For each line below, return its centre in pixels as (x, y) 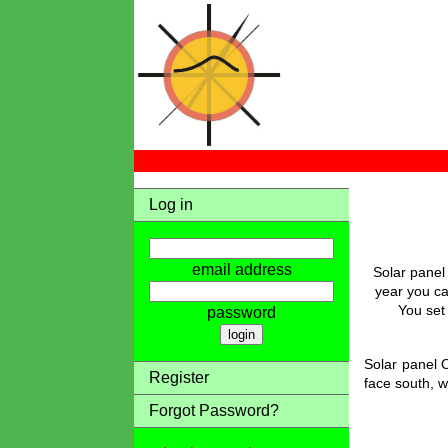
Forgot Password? (214, 410)
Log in (171, 204)
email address (241, 269)
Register (179, 377)
